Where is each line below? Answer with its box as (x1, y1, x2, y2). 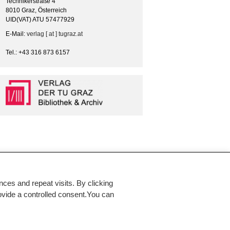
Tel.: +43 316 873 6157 (6, 48, 70, 56)
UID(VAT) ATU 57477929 (6, 15, 74, 23)
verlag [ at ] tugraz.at (27, 30, 83, 37)
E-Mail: (6, 30, 27, 37)
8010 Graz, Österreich (6, 6, 67, 14)
